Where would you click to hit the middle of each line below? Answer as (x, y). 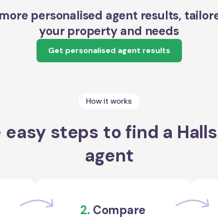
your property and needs (109, 31)
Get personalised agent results (109, 50)
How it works (109, 101)
